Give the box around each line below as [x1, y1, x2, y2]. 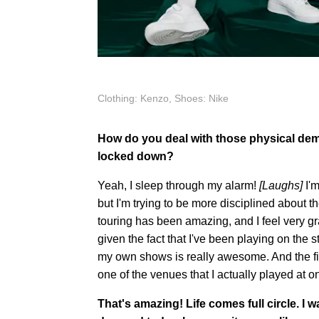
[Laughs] [259, 179, 303, 192]
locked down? [98, 150, 174, 162]
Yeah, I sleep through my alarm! [98, 179, 259, 192]
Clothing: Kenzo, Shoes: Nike [98, 92, 229, 104]
